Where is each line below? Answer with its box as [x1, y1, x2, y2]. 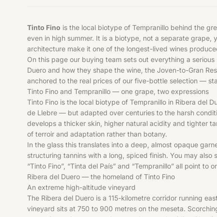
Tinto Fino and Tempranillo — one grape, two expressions [27, 87, 209, 95]
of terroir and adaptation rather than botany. [27, 129, 167, 138]
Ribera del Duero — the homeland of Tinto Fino [27, 172, 175, 181]
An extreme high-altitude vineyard [27, 183, 136, 191]
